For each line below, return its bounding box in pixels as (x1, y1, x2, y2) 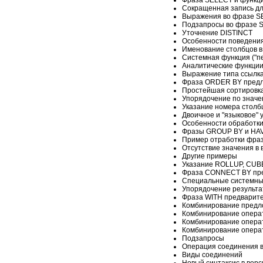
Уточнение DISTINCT (182, 28, 252, 37)
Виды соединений (182, 250, 242, 259)
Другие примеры (182, 151, 237, 160)
